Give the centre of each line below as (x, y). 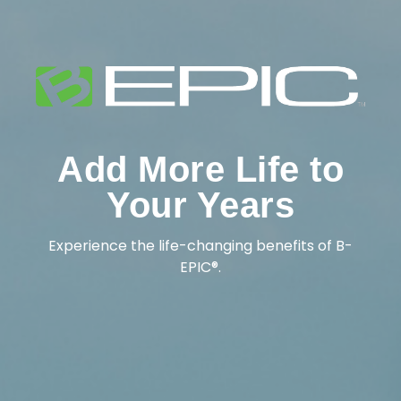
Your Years (200, 205)
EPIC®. (200, 268)
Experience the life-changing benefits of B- (200, 246)
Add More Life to (200, 170)
